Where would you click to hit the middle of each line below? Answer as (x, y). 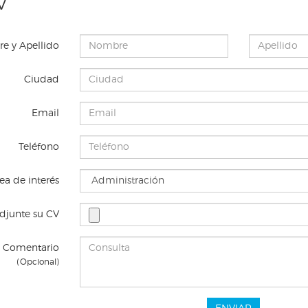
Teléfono (38, 147)
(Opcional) (37, 262)
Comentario (31, 249)
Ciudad (41, 80)
